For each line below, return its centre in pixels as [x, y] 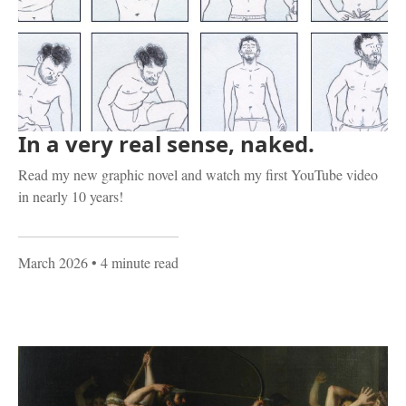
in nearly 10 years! [71, 196]
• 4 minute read [133, 262]
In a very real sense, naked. [166, 143]
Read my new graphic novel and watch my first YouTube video [198, 174]
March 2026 [53, 262]
